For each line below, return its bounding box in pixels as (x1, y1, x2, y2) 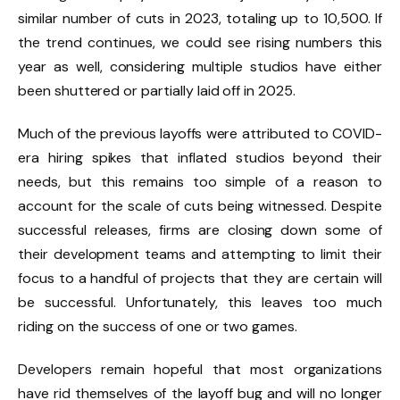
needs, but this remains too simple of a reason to (18, 172, 382, 192)
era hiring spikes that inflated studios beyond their (18, 148, 382, 168)
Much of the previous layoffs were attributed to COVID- (18, 124, 382, 144)
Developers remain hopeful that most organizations (18, 359, 382, 379)
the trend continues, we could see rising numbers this (18, 33, 382, 53)
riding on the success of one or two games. (18, 317, 297, 337)
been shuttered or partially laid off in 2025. (18, 81, 296, 101)
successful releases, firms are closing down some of (18, 221, 382, 240)
